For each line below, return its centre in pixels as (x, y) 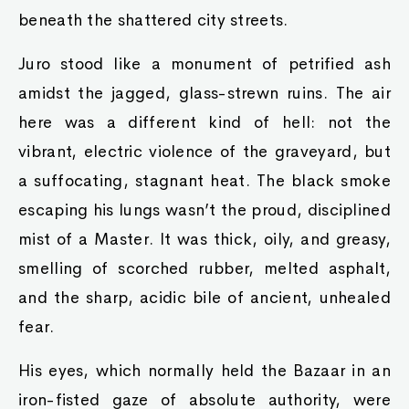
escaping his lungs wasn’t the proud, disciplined (204, 210)
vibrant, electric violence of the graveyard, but (204, 152)
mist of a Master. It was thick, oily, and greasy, (204, 239)
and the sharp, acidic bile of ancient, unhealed (204, 298)
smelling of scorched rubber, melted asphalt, (204, 268)
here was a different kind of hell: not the (204, 122)
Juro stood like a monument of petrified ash (204, 64)
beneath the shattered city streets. (153, 20)
